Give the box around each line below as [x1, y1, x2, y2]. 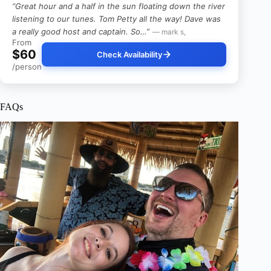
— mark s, [152, 27, 186, 37]
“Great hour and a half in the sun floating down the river [12, 1, 225, 11]
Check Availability [96, 50, 162, 60]
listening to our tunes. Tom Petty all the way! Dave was [12, 14, 221, 24]
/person [12, 62, 42, 72]
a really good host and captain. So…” [12, 27, 149, 37]
